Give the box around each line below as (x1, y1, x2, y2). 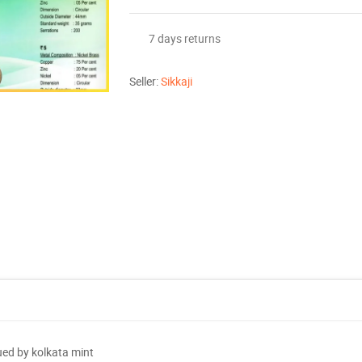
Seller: (129, 74, 162, 90)
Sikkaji (161, 74, 193, 90)
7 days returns (149, 31, 221, 47)
